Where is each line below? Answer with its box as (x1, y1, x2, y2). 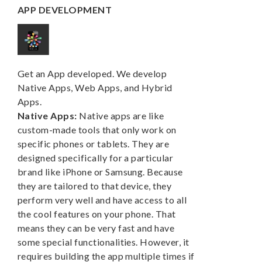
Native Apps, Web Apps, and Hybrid (18, 82, 173, 94)
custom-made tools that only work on (18, 124, 177, 136)
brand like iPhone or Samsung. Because (18, 166, 183, 178)
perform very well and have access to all (18, 194, 187, 206)
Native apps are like (77, 110, 164, 122)
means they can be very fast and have (18, 222, 175, 234)
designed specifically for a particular (18, 152, 174, 164)
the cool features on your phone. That (18, 208, 176, 220)
